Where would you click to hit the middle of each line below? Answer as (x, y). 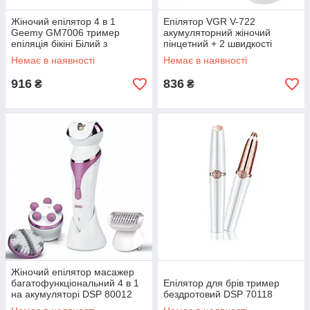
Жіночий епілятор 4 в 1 (63, 21)
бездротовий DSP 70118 (218, 294)
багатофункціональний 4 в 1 (75, 283)
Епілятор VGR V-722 (209, 21)
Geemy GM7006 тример (65, 33)
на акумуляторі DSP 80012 (72, 294)
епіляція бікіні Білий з (59, 44)
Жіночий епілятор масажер (73, 272)
